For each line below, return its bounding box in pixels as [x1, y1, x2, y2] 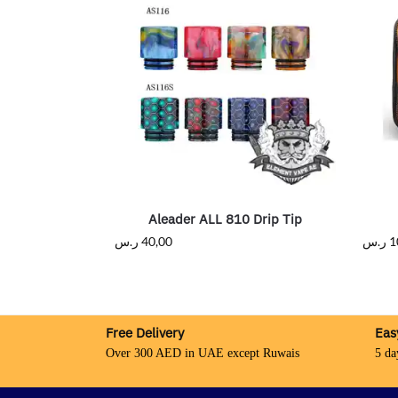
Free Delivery [106, 324, 184, 342]
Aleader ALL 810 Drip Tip [147, 211, 302, 228]
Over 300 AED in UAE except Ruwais [106, 346, 299, 360]
